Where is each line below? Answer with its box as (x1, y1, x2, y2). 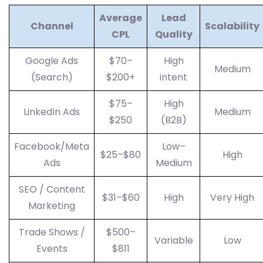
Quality (154, 28, 193, 41)
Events (36, 242, 68, 255)
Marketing (28, 199, 75, 213)
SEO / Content (18, 183, 85, 196)
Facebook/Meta (14, 140, 89, 153)
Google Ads (25, 54, 78, 68)
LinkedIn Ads (23, 105, 80, 119)
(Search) (31, 70, 73, 84)
